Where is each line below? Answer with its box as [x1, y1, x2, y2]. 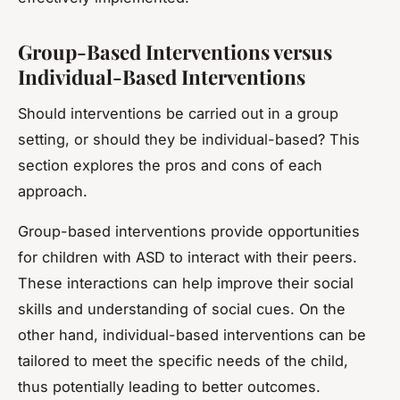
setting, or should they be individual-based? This [18, 130, 360, 149]
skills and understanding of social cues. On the [18, 300, 346, 319]
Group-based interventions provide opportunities [18, 222, 360, 241]
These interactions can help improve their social [18, 274, 354, 293]
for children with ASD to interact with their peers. [18, 248, 357, 267]
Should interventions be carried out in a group [18, 104, 338, 123]
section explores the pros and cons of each [18, 156, 322, 175]
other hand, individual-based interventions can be [18, 326, 366, 345]
